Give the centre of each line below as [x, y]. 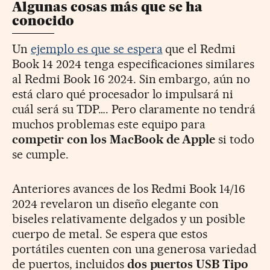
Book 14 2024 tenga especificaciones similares [133, 64]
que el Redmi [199, 49]
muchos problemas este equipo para [109, 124]
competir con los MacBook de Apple [114, 140]
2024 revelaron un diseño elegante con [116, 204]
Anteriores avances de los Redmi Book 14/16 [129, 189]
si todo [235, 140]
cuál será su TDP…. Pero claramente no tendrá [134, 109]
